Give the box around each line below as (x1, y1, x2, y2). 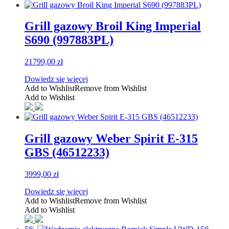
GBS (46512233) (25, 146, 109, 159)
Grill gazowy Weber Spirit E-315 (25, 132, 198, 146)
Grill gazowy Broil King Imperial (25, 19, 201, 33)
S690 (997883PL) (25, 33, 113, 47)
